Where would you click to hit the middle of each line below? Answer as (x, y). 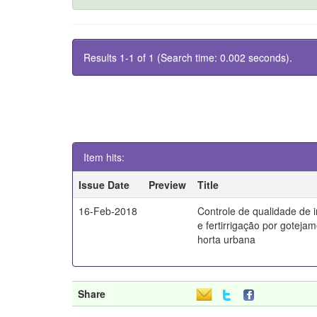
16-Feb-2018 (108, 211)
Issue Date (104, 185)
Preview (168, 185)
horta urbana (227, 239)
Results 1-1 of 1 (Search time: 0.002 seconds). (188, 57)
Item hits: (104, 157)
